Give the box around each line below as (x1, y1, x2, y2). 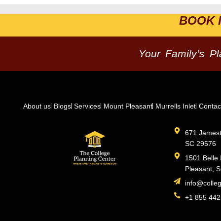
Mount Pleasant (104, 102, 152, 110)
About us (23, 102, 51, 110)
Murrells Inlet (155, 102, 196, 110)
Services (74, 102, 101, 110)
